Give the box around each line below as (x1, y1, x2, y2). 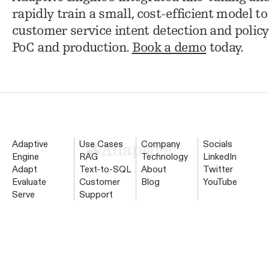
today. (206, 41, 244, 55)
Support (79, 188, 113, 200)
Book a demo (131, 41, 207, 55)
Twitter (203, 163, 234, 175)
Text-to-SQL (79, 163, 131, 175)
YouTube (203, 175, 238, 187)
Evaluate (11, 175, 46, 187)
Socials (203, 138, 233, 150)
